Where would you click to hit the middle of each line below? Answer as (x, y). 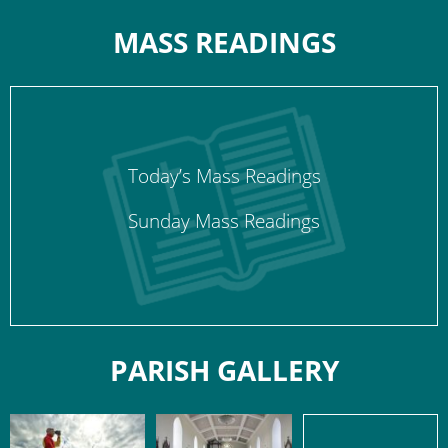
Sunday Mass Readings (224, 221)
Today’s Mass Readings (224, 176)
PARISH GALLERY (224, 370)
